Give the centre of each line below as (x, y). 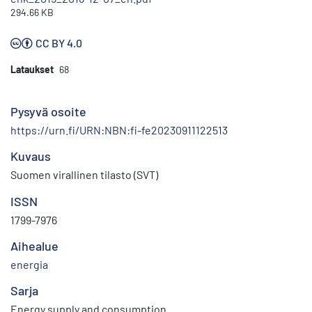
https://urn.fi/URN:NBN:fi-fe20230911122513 (119, 130)
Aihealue (34, 246)
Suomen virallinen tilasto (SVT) (84, 175)
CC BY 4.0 (59, 43)
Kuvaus (31, 156)
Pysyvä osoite (48, 112)
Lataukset (32, 70)
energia (29, 265)
